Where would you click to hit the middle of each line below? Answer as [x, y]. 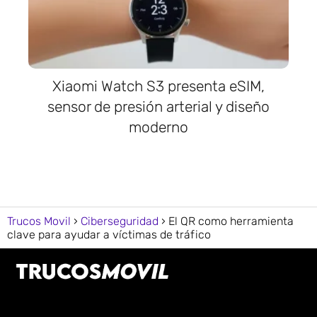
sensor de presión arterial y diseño [158, 106]
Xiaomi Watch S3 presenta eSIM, [158, 86]
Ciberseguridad [120, 221]
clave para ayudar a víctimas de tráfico [109, 234]
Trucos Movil [39, 221]
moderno [158, 127]
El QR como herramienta [231, 221]
